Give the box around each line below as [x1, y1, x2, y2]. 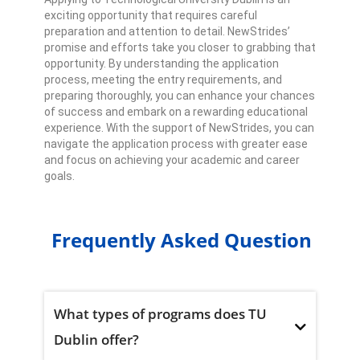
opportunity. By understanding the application [44, 57, 279, 71]
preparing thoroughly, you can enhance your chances [44, 89, 315, 103]
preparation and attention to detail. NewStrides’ [44, 25, 290, 39]
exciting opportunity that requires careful [44, 9, 257, 22]
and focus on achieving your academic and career [44, 153, 300, 167]
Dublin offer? [54, 329, 139, 349]
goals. [44, 170, 75, 183]
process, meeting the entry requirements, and [44, 73, 282, 87]
